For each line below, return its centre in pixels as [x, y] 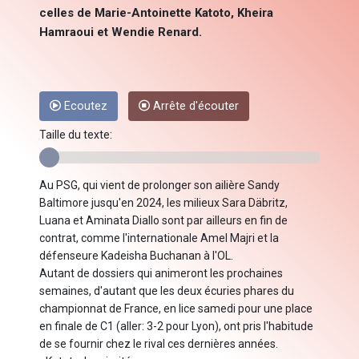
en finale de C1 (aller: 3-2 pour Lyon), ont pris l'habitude [176, 327]
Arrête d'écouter [194, 107]
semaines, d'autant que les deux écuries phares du [167, 291]
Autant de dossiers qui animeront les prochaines [161, 274]
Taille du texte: [76, 135]
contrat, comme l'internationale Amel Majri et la [159, 238]
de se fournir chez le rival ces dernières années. [159, 344]
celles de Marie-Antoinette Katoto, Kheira [156, 13]
